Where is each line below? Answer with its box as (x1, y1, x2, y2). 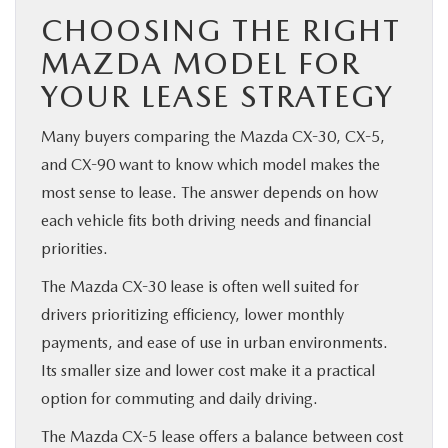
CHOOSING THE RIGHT (41, 11, 401, 48)
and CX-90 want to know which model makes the (41, 154, 380, 174)
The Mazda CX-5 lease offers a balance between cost (41, 426, 403, 446)
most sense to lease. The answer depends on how (41, 182, 378, 202)
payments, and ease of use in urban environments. (41, 332, 388, 352)
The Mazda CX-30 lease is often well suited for (41, 276, 359, 296)
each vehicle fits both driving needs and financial (41, 210, 371, 230)
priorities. (41, 238, 108, 258)
